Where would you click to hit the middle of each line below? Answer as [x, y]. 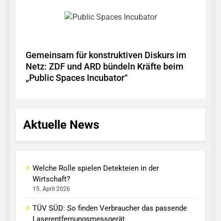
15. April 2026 [51, 189]
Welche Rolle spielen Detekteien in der [96, 168]
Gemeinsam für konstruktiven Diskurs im [106, 55]
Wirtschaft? [51, 179]
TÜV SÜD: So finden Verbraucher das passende [110, 208]
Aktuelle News [61, 125]
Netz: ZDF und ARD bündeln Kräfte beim [105, 66]
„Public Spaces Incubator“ [77, 78]
